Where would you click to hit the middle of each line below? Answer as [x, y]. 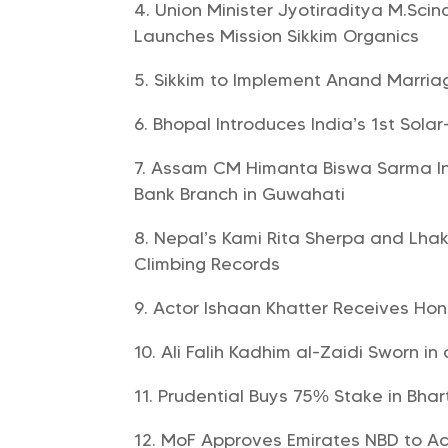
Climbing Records [207, 263]
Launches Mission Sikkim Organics [277, 35]
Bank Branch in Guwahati [240, 193]
